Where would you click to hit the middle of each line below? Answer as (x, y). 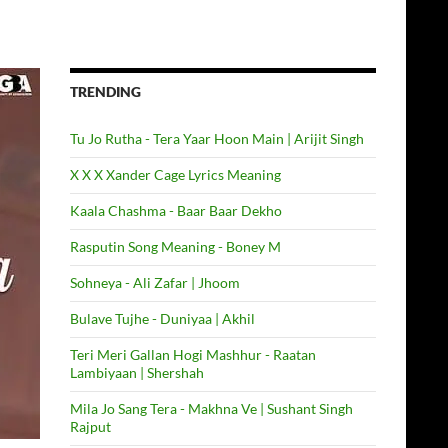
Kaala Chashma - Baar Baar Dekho (176, 210)
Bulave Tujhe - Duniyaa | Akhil (162, 318)
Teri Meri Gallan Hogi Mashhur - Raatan (193, 354)
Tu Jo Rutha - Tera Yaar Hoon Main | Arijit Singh (217, 138)
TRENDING (105, 91)
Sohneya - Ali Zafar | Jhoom (155, 282)
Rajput (90, 426)
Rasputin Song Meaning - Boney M (175, 246)
